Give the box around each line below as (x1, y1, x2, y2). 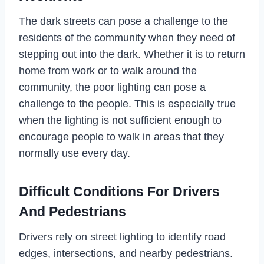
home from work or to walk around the (19, 64, 197, 77)
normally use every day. (19, 147, 130, 159)
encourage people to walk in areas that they (19, 130, 224, 143)
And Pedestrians (19, 204, 126, 220)
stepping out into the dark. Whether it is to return (19, 48, 245, 60)
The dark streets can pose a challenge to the (19, 15, 228, 27)
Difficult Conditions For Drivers (19, 184, 220, 200)
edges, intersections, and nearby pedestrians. (19, 247, 233, 259)
